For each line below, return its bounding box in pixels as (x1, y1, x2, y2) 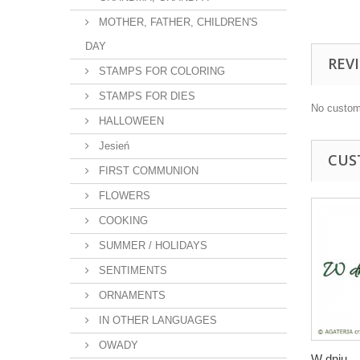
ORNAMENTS (96, 289, 166, 301)
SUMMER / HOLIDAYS (96, 239, 207, 252)
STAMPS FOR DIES (96, 90, 195, 102)
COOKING (96, 215, 148, 227)
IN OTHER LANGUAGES (96, 314, 217, 326)
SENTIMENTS (96, 264, 167, 276)
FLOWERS (96, 190, 150, 202)
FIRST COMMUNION (96, 165, 198, 177)
